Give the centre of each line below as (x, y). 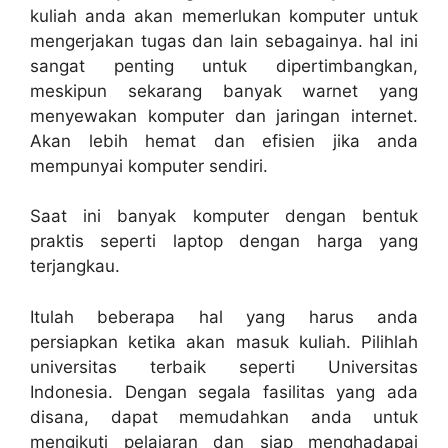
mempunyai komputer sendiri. (149, 165)
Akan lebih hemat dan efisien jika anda (224, 140)
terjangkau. (75, 266)
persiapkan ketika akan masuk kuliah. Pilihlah (224, 341)
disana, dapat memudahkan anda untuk (224, 416)
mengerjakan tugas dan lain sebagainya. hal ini (224, 40)
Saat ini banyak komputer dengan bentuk (224, 216)
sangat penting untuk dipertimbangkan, (224, 65)
